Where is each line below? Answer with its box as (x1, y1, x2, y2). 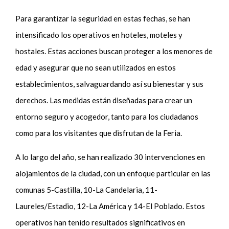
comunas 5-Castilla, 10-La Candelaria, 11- (15, 185, 158, 194)
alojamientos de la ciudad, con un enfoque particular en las (15, 168, 211, 178)
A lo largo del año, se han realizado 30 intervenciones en (15, 152, 205, 162)
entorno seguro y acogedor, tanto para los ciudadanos (15, 111, 199, 121)
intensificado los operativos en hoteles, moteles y (15, 30, 183, 39)
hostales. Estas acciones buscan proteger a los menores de (15, 46, 213, 56)
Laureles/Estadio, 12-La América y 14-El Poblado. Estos (15, 201, 205, 211)
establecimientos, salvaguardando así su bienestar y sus (15, 79, 204, 88)
